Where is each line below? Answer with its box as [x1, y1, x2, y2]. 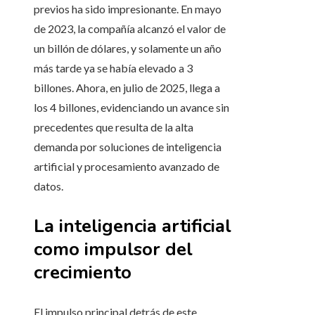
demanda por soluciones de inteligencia [34, 140, 221, 154]
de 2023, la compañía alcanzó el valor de [34, 22, 226, 36]
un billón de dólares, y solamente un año [34, 41, 221, 56]
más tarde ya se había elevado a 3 [34, 61, 193, 75]
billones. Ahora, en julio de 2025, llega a [34, 81, 220, 95]
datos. [34, 179, 63, 193]
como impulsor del [34, 237, 193, 262]
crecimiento [34, 260, 131, 285]
